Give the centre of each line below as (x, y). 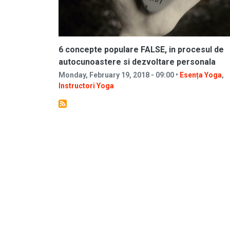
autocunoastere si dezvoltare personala (137, 62)
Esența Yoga (201, 75)
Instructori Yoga (86, 86)
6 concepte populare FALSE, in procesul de (141, 50)
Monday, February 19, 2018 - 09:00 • (119, 75)
